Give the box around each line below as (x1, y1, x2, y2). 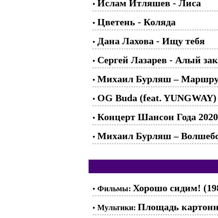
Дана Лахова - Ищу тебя (97, 35, 205, 46)
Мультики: (97, 203, 136, 212)
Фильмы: (97, 184, 131, 193)
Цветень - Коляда (97, 16, 176, 27)
